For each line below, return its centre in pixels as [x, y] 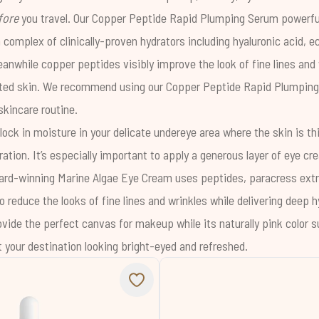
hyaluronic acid [268, 41]
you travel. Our [55, 18]
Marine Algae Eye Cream [115, 177]
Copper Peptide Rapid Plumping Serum [185, 18]
